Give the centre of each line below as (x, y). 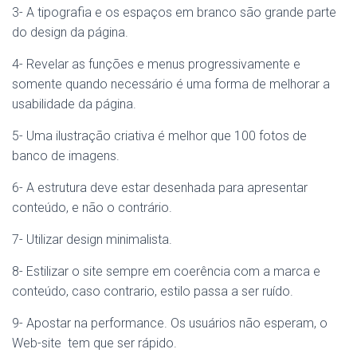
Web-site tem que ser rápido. (94, 343)
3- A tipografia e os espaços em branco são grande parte (174, 12)
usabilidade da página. (74, 104)
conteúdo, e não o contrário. (92, 207)
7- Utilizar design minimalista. (92, 239)
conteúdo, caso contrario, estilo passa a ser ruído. (153, 291)
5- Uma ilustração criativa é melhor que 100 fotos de (159, 135)
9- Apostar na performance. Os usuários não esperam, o (170, 323)
